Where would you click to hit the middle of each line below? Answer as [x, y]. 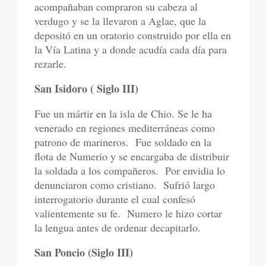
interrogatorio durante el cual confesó [115, 199]
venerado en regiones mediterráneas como [125, 128]
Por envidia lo [195, 171]
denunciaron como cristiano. [96, 185]
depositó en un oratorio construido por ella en [133, 35]
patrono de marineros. [82, 142]
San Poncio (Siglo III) [84, 253]
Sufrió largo [189, 185]
